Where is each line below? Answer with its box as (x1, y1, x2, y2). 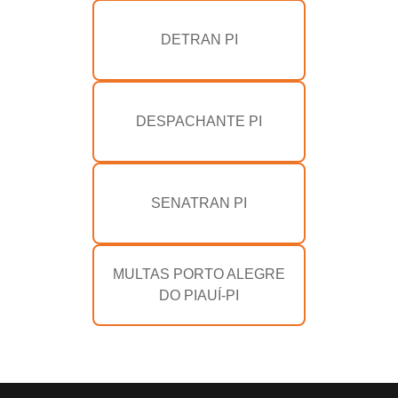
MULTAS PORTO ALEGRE (113, 267, 285, 283)
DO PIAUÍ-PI (159, 288, 239, 304)
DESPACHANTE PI (136, 114, 262, 130)
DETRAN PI (160, 32, 238, 48)
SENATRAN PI (151, 195, 247, 211)
